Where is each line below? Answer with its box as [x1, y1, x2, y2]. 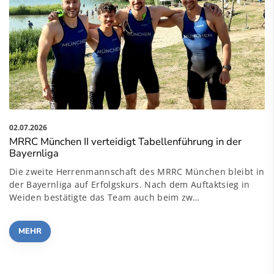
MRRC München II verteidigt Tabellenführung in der [9, 135, 242, 149]
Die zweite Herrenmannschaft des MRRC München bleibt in [9, 166, 265, 178]
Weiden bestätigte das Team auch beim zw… [9, 191, 200, 204]
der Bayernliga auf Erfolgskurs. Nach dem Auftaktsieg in [9, 179, 250, 191]
